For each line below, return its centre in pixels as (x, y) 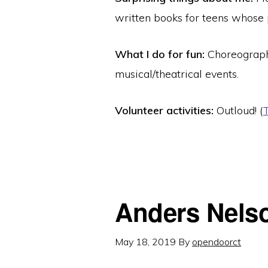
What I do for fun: (160, 54)
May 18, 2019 (145, 241)
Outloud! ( (238, 110)
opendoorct (217, 241)
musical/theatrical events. (177, 74)
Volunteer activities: (164, 110)
